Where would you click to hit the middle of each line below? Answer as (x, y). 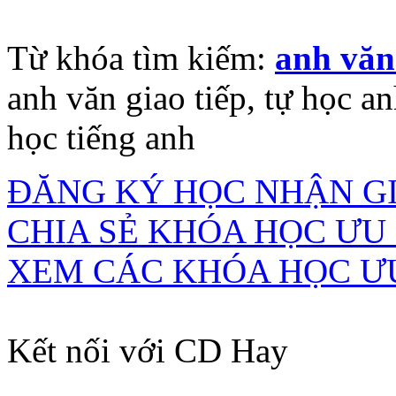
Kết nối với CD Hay (148, 350)
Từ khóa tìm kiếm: (141, 57)
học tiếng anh (101, 137)
